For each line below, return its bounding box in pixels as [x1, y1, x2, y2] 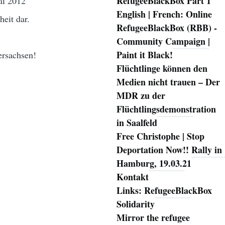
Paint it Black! [116, 48, 173, 62]
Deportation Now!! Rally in [116, 143, 222, 157]
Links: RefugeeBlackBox [116, 184, 212, 197]
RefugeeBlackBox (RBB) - [116, 21, 217, 35]
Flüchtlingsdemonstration [116, 102, 216, 116]
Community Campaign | [116, 35, 210, 48]
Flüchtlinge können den [116, 62, 207, 75]
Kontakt [116, 170, 149, 184]
